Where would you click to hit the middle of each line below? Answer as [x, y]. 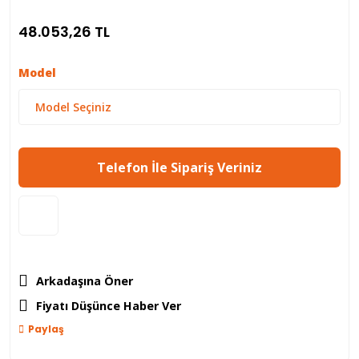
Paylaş [46, 329]
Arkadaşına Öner [85, 281]
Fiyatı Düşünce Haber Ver [109, 306]
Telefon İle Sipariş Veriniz [179, 167]
